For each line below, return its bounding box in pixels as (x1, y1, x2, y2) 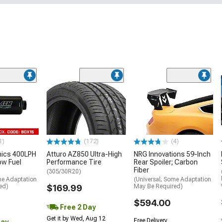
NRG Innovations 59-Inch (134, 150, 211, 158)
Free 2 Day (58, 203, 96, 211)
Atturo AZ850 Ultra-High (47, 150, 122, 158)
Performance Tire (47, 158, 102, 166)
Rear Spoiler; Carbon (134, 158, 198, 166)
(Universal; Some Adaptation (134, 175, 211, 183)
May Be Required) (134, 182, 183, 190)
